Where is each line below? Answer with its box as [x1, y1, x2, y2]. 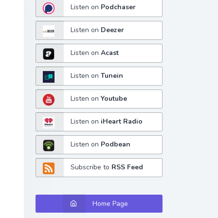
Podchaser [101, 2, 136, 12]
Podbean [101, 140, 131, 149]
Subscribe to [71, 162, 112, 172]
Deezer [101, 25, 125, 35]
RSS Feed [111, 162, 144, 172]
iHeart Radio [101, 117, 143, 127]
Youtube [101, 94, 127, 104]
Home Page [92, 199, 128, 208]
